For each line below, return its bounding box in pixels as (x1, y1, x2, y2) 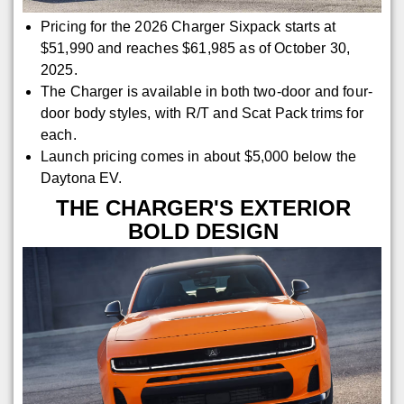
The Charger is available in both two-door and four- (40, 84, 373, 100)
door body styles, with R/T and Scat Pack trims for (40, 106, 363, 122)
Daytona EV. (40, 170, 123, 187)
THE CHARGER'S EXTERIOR (56, 196, 352, 221)
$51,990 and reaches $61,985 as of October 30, (40, 41, 351, 57)
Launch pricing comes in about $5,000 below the (40, 149, 357, 165)
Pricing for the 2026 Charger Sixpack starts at (40, 19, 336, 35)
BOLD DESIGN (128, 219, 280, 244)
